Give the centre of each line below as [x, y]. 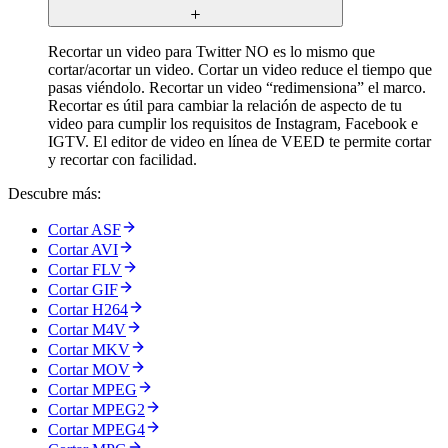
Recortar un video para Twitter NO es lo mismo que [211, 52]
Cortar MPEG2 [96, 410]
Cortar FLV [85, 270]
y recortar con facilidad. [122, 160]
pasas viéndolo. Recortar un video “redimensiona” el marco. [237, 88]
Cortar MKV [89, 350]
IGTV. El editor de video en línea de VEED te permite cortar [239, 142]
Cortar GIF [83, 290]
